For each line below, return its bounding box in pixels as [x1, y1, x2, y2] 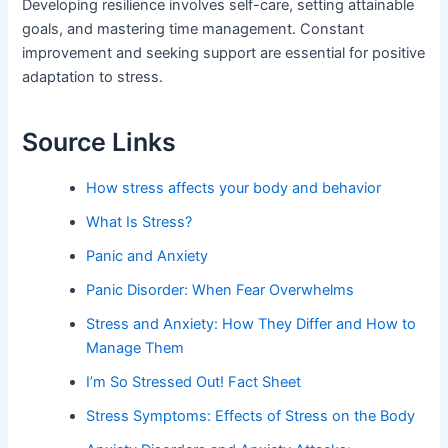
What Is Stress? [86, 212, 193, 231]
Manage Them [86, 338, 185, 357]
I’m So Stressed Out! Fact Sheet [86, 372, 302, 391]
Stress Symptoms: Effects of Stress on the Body [86, 406, 416, 425]
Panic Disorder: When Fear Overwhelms [86, 280, 355, 299]
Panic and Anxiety [86, 246, 209, 265]
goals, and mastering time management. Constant [22, 19, 365, 38]
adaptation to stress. [22, 67, 164, 86]
